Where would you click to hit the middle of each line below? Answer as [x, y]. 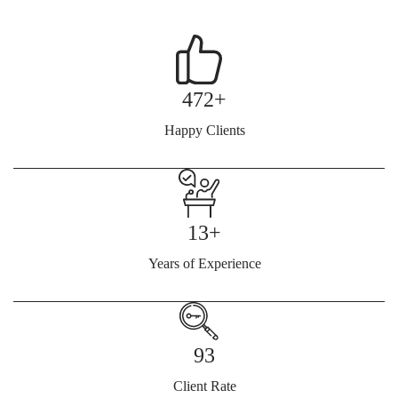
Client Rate [204, 386]
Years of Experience [204, 264]
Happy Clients [204, 130]
